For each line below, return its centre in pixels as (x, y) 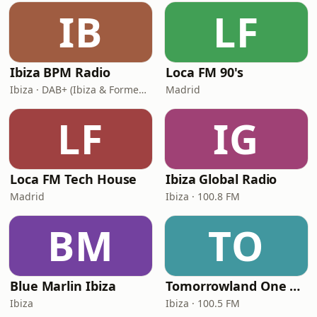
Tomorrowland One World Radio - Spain (295, 286)
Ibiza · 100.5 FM (203, 303)
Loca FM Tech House (74, 179)
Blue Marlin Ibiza (63, 286)
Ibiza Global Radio (221, 179)
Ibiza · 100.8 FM (203, 196)
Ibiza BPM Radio (60, 72)
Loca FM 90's (204, 72)
